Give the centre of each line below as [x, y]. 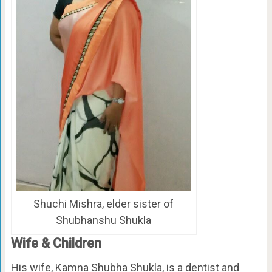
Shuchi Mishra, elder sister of [104, 203]
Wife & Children [56, 243]
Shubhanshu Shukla [104, 220]
